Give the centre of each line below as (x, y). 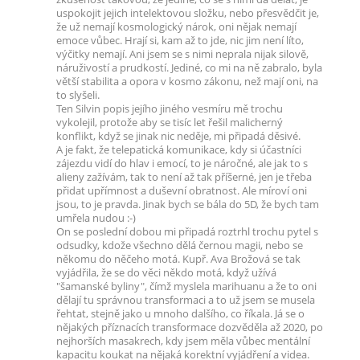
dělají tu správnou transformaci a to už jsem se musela (186, 300)
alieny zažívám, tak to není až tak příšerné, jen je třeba (184, 177)
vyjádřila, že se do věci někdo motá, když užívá (166, 273)
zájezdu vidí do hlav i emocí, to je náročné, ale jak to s (182, 164)
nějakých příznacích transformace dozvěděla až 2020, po (190, 327)
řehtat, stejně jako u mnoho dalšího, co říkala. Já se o (180, 314)
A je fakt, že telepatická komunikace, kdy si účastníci (179, 150)
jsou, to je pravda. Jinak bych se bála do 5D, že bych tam (188, 205)
